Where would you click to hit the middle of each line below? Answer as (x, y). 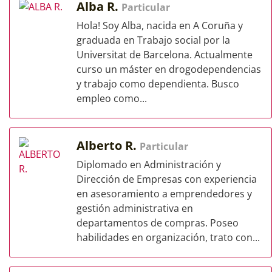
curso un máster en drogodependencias (169, 69)
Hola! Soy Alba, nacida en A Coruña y (160, 25)
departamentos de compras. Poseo (158, 223)
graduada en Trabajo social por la (153, 40)
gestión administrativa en (135, 208)
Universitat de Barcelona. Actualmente (165, 55)
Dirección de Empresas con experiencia (167, 179)
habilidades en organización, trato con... (168, 237)
